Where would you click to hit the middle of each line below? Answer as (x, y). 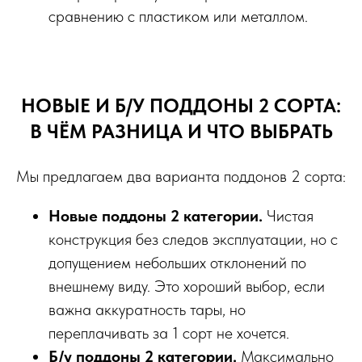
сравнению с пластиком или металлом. (178, 17)
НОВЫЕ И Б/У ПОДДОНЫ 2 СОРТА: (181, 106)
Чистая (288, 216)
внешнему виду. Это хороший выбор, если (187, 286)
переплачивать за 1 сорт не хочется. (169, 333)
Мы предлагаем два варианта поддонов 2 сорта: (181, 177)
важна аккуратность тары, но (147, 310)
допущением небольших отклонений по (177, 263)
